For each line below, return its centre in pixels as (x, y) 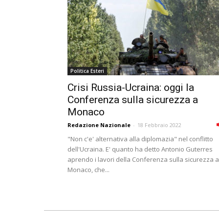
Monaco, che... (88, 170)
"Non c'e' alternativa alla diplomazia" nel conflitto (140, 139)
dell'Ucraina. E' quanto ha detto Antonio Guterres (140, 149)
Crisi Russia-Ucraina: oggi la (131, 88)
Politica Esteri (87, 71)
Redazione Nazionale (99, 125)
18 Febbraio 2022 (159, 125)
